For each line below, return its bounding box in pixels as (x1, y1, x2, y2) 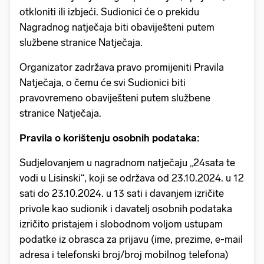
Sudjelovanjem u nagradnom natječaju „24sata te (19, 156, 235, 169)
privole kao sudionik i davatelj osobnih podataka (19, 202, 232, 214)
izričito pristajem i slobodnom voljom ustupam (19, 217, 223, 230)
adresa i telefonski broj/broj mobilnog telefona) (19, 248, 229, 260)
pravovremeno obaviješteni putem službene (19, 91, 210, 104)
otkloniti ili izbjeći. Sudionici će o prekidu (19, 5, 199, 18)
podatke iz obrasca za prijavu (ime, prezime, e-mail (19, 233, 243, 245)
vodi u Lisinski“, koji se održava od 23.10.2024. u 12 (19, 171, 244, 184)
